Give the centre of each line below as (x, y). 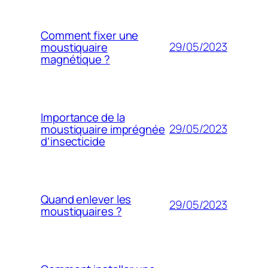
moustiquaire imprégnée (103, 129)
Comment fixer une (90, 35)
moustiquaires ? (81, 211)
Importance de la (83, 117)
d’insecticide (73, 141)
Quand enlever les (86, 199)
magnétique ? (75, 59)
